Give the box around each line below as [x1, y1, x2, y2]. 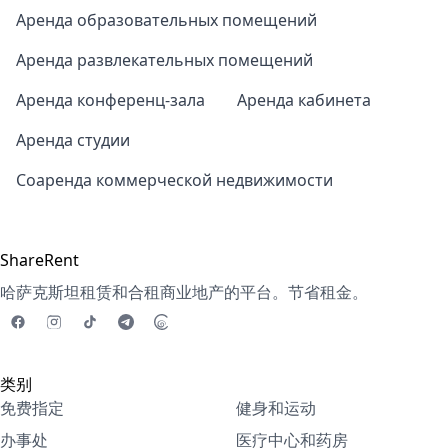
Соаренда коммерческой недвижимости [16, 169, 333, 191]
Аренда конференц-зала [16, 89, 205, 111]
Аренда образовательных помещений [16, 9, 317, 31]
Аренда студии [16, 129, 130, 151]
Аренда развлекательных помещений [16, 49, 313, 71]
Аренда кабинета [237, 89, 371, 111]
